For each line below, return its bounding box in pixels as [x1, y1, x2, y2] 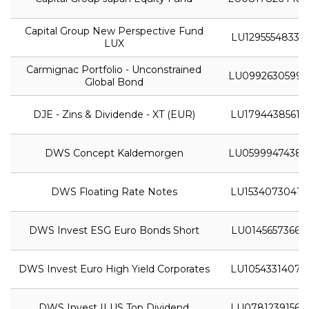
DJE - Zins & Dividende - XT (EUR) [32, 108, 195, 121]
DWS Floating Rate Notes [50, 185, 177, 198]
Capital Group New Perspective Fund [24, 24, 203, 37]
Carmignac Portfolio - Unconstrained [26, 63, 201, 76]
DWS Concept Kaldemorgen [44, 146, 183, 159]
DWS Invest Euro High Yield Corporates [18, 262, 210, 275]
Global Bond [84, 75, 143, 88]
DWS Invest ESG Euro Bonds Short [28, 223, 199, 237]
